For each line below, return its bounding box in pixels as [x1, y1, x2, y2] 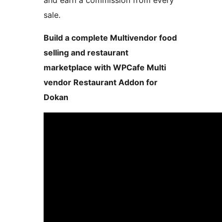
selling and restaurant [44, 48, 128, 58]
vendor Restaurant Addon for [44, 77, 158, 88]
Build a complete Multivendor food [44, 33, 177, 43]
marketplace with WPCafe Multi [44, 62, 166, 73]
